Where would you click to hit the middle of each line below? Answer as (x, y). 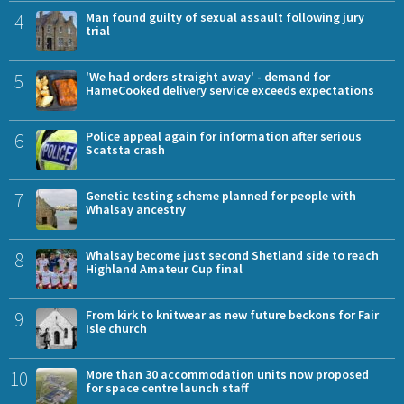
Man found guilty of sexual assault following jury (225, 18)
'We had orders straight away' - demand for (208, 77)
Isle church (116, 329)
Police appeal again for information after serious (224, 137)
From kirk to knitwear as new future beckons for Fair (232, 315)
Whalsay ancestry (136, 210)
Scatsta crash (125, 150)
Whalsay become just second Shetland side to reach (232, 256)
